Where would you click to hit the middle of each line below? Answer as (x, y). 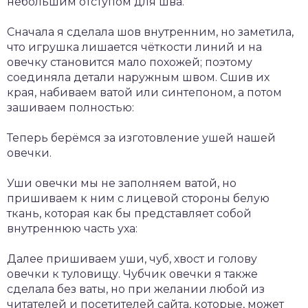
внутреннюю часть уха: (72, 228)
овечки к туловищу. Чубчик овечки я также (132, 274)
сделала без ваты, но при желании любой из (136, 289)
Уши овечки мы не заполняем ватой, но (122, 183)
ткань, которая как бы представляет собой (129, 213)
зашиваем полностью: (70, 107)
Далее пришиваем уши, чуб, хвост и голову (132, 258)
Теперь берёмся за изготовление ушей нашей (141, 137)
